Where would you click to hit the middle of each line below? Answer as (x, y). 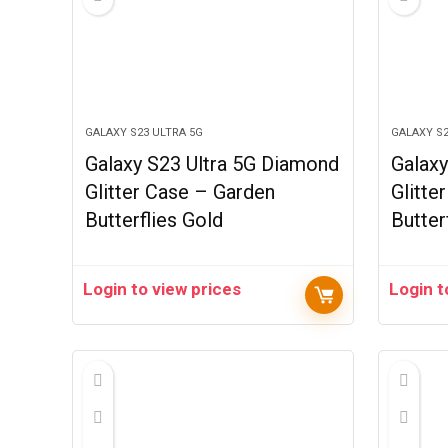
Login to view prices (162, 289)
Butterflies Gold (154, 220)
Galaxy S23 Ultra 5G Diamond (212, 164)
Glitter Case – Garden (180, 192)
